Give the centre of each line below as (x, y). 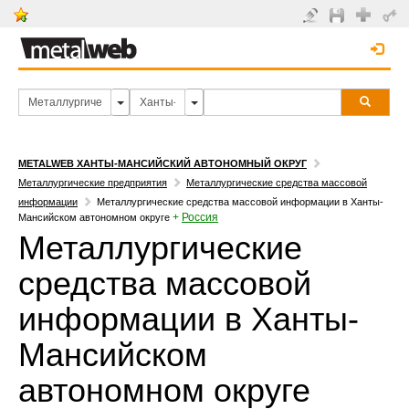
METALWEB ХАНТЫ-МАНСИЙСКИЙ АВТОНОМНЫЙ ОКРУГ (163, 163)
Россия (200, 217)
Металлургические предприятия (93, 183)
